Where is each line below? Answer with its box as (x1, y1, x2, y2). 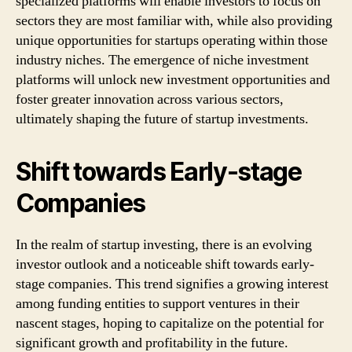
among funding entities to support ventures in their (16, 295, 299, 313)
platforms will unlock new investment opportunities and (16, 71, 330, 89)
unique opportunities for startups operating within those (16, 31, 328, 49)
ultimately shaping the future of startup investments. (16, 110, 309, 128)
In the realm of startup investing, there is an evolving (16, 236, 312, 254)
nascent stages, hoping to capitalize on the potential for (16, 314, 324, 332)
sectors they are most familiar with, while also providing (16, 12, 332, 30)
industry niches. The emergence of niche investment (16, 51, 309, 69)
